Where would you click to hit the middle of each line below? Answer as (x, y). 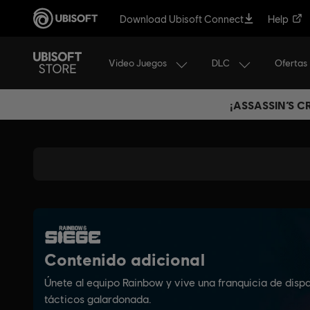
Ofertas (291, 63)
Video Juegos (138, 63)
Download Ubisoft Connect (182, 18)
